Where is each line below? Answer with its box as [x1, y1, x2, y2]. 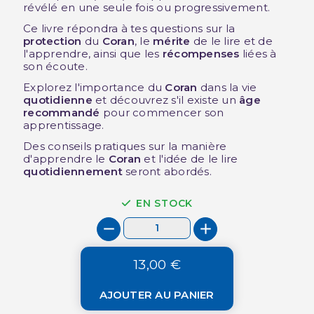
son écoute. [23, 59, 88, 73]
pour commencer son [100, 105, 224, 119]
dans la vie [197, 80, 257, 94]
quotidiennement [23, 164, 123, 178]
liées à [239, 46, 277, 60]
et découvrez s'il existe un [92, 93, 239, 107]
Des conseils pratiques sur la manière [23, 139, 227, 153]
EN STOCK [135, 196, 193, 210]
